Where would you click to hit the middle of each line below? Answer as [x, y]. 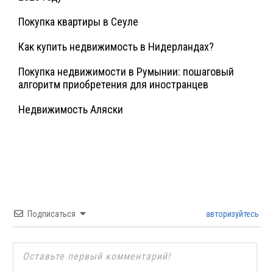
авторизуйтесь [232, 214]
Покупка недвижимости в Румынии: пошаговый [126, 72]
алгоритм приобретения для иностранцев [113, 85]
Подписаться [51, 214]
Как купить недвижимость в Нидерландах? [116, 47]
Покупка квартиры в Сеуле [78, 22]
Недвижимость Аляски [71, 110]
